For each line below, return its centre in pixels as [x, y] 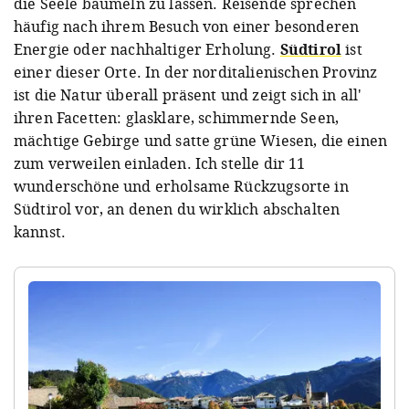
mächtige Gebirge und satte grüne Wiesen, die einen [201, 141]
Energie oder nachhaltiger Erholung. [147, 50]
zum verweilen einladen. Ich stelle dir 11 [160, 164]
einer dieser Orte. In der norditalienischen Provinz [196, 73]
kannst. [40, 232]
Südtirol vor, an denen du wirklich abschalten [177, 210]
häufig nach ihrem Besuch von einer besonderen [187, 27]
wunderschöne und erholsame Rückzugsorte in [181, 187]
